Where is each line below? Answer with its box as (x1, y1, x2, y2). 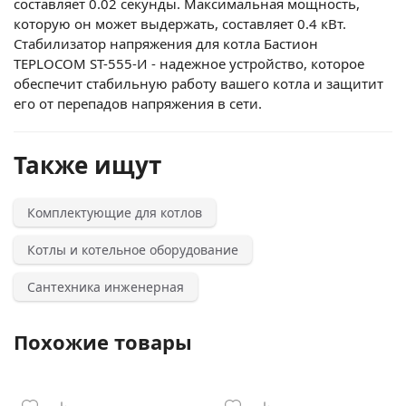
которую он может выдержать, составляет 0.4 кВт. (14, 14, 346, 33)
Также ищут (14, 148, 161, 181)
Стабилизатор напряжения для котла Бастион (14, 34, 318, 53)
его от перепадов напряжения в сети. (14, 93, 262, 112)
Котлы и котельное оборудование (27, 240, 238, 258)
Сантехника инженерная (27, 277, 184, 295)
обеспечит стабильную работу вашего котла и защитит (14, 73, 383, 92)
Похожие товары (14, 327, 192, 355)
